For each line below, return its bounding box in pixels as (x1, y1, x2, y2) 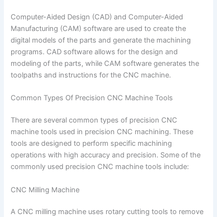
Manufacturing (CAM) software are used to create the (11, 24, 186, 33)
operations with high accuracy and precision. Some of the (11, 151, 201, 160)
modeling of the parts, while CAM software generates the (11, 59, 200, 68)
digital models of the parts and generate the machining (11, 35, 191, 45)
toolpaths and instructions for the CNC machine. (11, 70, 171, 79)
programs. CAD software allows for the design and (11, 47, 178, 56)
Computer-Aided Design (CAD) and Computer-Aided (11, 12, 184, 21)
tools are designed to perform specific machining (11, 139, 172, 148)
